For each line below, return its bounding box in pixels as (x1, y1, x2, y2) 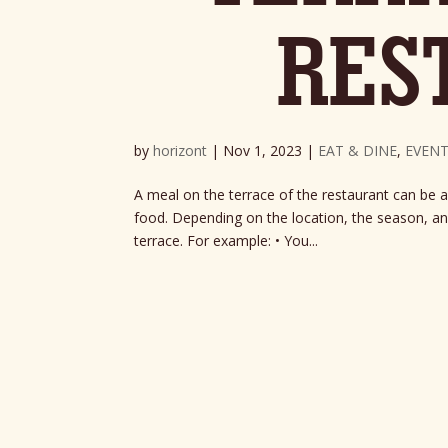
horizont (153, 141, 208, 161)
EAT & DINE (318, 141, 398, 161)
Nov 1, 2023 (223, 141, 303, 161)
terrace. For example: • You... (134, 231, 319, 251)
